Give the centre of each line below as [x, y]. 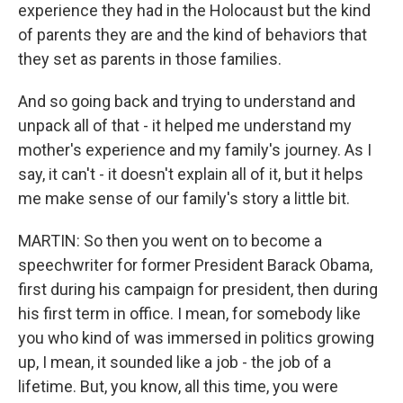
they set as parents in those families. [150, 59]
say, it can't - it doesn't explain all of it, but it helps [191, 175]
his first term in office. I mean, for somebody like [189, 314]
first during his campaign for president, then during [198, 290]
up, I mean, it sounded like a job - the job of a [175, 363]
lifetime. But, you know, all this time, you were [178, 387]
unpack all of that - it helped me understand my [185, 126]
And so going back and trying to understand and [187, 102]
